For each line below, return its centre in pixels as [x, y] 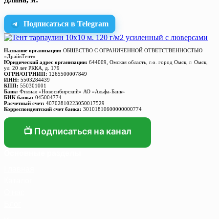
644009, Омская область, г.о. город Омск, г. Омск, [148, 62]
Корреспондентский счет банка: [43, 109]
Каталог [18, 181]
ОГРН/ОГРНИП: [26, 74]
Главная [19, 169]
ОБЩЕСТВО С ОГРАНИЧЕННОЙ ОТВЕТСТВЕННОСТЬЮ [132, 51]
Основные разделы [43, 153]
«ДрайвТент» [20, 56]
